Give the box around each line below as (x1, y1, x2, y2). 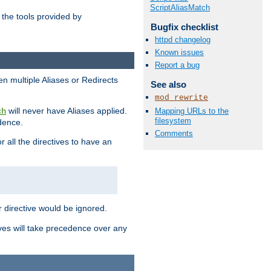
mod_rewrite (155, 93, 208, 103)
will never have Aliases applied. (6, 105, 127, 116)
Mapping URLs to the (155, 106, 229, 116)
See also (150, 79, 186, 90)
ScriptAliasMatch (150, 2, 210, 12)
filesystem (155, 116, 191, 125)
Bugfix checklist (150, 21, 218, 32)
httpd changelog (155, 34, 211, 44)
